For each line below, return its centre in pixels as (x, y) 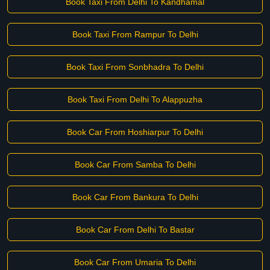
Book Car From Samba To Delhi (135, 165)
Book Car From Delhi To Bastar (135, 230)
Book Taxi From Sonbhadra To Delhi (135, 67)
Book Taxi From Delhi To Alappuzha (135, 99)
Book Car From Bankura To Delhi (135, 197)
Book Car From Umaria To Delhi (135, 262)
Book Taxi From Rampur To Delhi (135, 34)
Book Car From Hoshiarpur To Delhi (135, 132)
